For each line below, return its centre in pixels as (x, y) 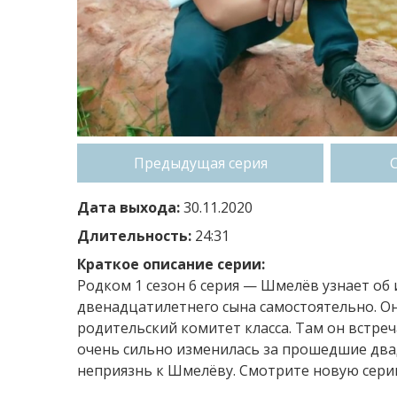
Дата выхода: (128, 207)
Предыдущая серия (200, 163)
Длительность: (134, 235)
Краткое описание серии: (171, 264)
